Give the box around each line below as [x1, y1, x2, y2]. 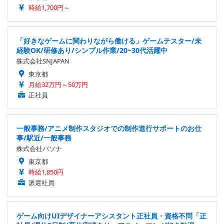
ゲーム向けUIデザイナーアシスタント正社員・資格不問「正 [16, 210, 206, 220]
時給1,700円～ [28, 2, 70, 12]
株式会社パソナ [16, 143, 62, 153]
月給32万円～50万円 [28, 79, 88, 89]
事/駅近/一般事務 [16, 132, 71, 142]
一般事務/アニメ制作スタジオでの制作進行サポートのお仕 [16, 123, 201, 133]
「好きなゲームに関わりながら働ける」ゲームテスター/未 [16, 35, 201, 45]
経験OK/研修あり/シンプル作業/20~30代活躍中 [16, 45, 167, 55]
